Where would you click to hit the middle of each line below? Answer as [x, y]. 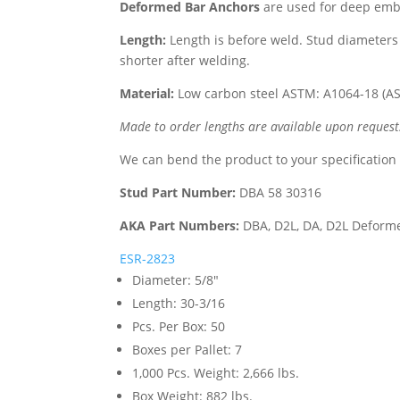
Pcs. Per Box [168, 326]
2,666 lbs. [271, 373]
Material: [147, 93]
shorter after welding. [185, 60]
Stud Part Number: [178, 192]
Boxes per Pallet [180, 350]
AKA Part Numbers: [180, 225]
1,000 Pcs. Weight [184, 373]
